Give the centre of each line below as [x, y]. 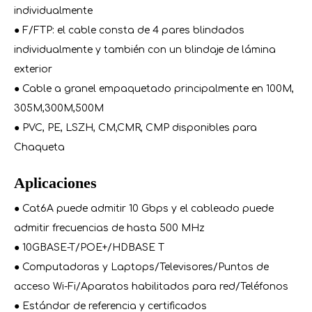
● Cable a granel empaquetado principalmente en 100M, [154, 89]
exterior [33, 69]
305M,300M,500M [59, 108]
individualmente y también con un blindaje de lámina [145, 50]
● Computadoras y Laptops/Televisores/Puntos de [141, 267]
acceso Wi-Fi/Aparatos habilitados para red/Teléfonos [151, 287]
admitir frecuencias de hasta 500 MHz [109, 228]
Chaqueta [39, 147]
